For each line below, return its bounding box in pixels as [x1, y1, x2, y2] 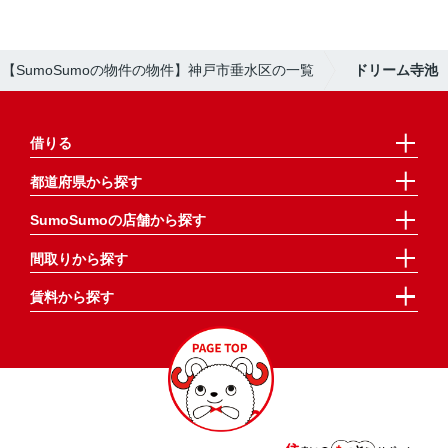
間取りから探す [29, 250, 128, 267]
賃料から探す [29, 289, 114, 306]
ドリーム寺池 [354, 61, 438, 78]
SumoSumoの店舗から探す [29, 212, 206, 229]
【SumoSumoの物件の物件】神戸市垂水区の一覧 [2, 61, 314, 78]
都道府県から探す [29, 173, 142, 190]
